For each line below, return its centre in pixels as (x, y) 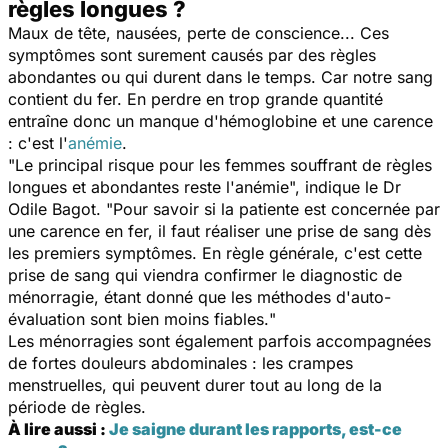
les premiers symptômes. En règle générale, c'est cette (215, 252)
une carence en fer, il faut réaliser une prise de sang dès (219, 230)
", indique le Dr (345, 186)
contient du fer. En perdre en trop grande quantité (195, 98)
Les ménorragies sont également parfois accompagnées (219, 340)
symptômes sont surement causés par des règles (192, 54)
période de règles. (77, 406)
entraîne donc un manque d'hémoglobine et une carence (220, 120)
